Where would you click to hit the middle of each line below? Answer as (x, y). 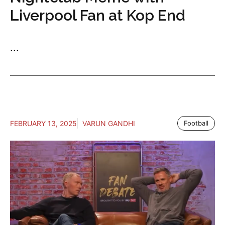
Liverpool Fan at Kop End (98, 15)
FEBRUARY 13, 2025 (43, 123)
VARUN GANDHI (109, 123)
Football (196, 123)
